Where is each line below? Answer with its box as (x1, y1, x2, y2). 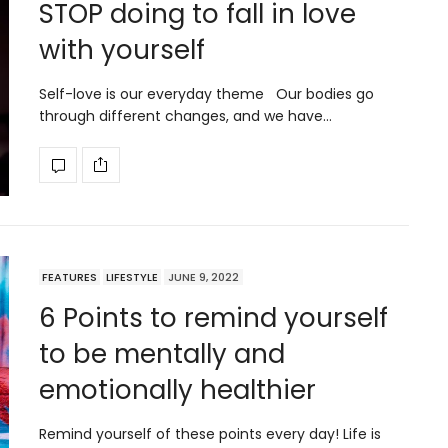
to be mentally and (39, 335, 285, 372)
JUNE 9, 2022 (168, 268, 239, 285)
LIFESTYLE (106, 268, 158, 285)
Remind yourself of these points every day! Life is (39, 423, 381, 444)
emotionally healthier (39, 371, 316, 408)
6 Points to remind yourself (39, 299, 388, 336)
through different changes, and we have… (39, 105, 332, 126)
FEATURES (42, 268, 97, 285)
